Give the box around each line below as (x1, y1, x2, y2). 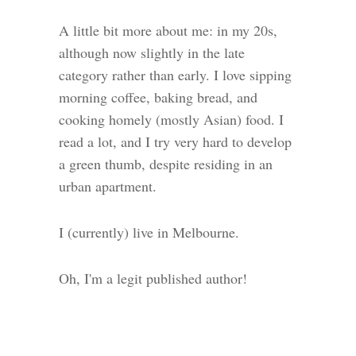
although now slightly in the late (59, 42, 245, 62)
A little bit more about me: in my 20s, (59, 20, 277, 40)
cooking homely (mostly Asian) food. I (59, 109, 284, 129)
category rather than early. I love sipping (59, 64, 292, 84)
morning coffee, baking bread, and (59, 87, 257, 106)
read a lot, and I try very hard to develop (59, 131, 292, 151)
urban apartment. (59, 176, 157, 195)
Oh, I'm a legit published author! (59, 268, 247, 288)
